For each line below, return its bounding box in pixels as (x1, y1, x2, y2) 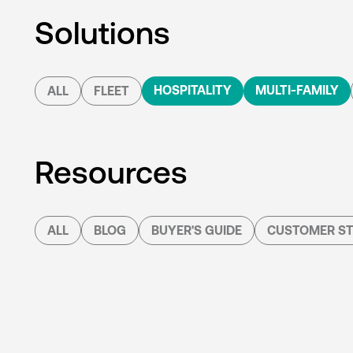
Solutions (35, 15, 170, 51)
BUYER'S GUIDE (151, 223, 242, 238)
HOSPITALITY (154, 83, 232, 98)
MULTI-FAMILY (255, 83, 339, 98)
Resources (35, 154, 188, 191)
